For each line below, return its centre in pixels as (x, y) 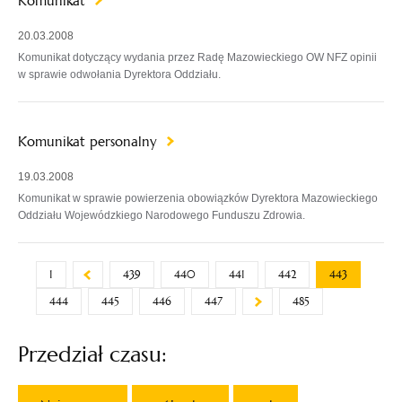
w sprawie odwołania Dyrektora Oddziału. (119, 74)
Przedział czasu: (92, 354)
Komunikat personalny (90, 141)
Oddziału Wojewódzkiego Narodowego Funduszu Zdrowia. (162, 215)
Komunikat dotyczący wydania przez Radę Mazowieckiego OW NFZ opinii (197, 57)
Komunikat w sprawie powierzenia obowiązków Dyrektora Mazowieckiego (198, 198)
